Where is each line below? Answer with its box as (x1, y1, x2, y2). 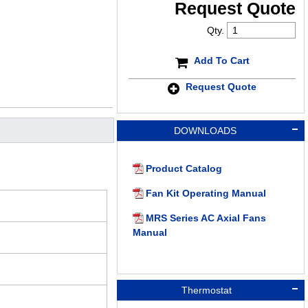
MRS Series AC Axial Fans (145, 212, 266, 224)
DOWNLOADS (173, 125, 236, 137)
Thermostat (178, 285, 232, 296)
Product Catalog (145, 163, 222, 175)
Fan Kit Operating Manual (145, 188, 266, 199)
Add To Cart (193, 54, 250, 66)
